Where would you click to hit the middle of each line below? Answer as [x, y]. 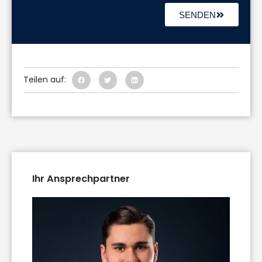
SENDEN [197, 15]
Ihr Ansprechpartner [81, 178]
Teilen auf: [45, 80]
